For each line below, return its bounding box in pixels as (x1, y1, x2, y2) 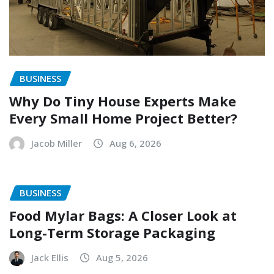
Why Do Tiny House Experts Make (9, 92, 236, 111)
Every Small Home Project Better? (9, 109, 237, 128)
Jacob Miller (31, 137, 82, 150)
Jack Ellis (31, 251, 68, 264)
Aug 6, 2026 (109, 137, 161, 150)
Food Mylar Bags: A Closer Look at (9, 206, 237, 224)
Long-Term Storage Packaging (9, 223, 215, 242)
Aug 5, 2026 (96, 251, 148, 264)
